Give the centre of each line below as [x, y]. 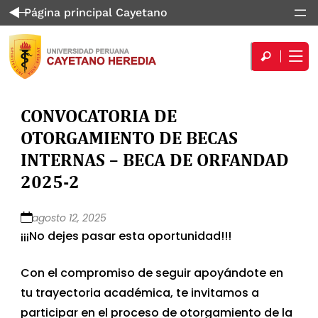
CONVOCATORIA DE [99, 115]
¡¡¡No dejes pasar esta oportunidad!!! [126, 236]
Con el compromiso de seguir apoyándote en [152, 273]
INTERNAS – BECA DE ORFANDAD [155, 159]
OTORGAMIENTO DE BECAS [130, 137]
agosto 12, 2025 [70, 218]
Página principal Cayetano [94, 12]
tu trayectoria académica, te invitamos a [140, 292]
